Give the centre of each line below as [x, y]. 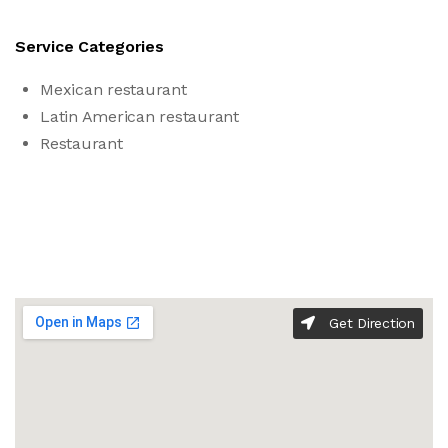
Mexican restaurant [113, 89]
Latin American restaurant [139, 116]
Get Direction [369, 322]
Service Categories [89, 46]
